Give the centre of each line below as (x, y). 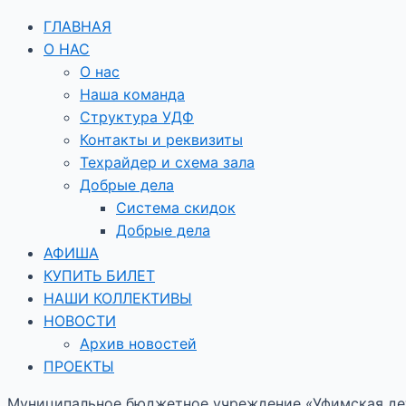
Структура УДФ (137, 117)
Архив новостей (138, 343)
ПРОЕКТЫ (79, 366)
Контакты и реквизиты (161, 140)
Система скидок (176, 208)
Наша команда (132, 94)
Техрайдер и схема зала (167, 162)
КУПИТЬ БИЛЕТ (99, 275)
